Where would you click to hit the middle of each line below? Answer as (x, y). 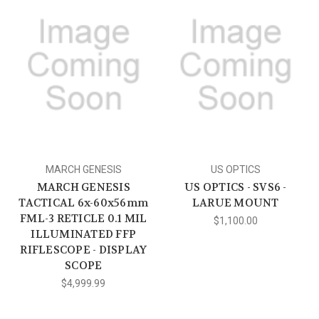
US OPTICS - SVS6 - (236, 188)
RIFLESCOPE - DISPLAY (84, 250)
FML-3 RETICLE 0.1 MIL (84, 219)
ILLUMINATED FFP (84, 235)
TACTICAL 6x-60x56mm (84, 203)
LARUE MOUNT (235, 203)
